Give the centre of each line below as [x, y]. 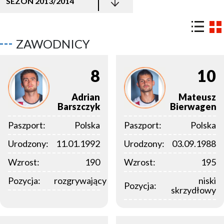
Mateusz [197, 97]
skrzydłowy [193, 190]
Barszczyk [79, 107]
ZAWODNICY [53, 44]
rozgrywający [80, 181]
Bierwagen [193, 107]
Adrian [86, 97]
